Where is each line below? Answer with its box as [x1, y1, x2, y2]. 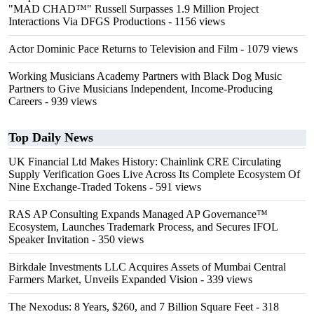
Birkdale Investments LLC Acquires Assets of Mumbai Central [8, 261, 286, 273]
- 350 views [89, 233, 144, 245]
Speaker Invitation [8, 233, 89, 245]
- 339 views [198, 273, 252, 285]
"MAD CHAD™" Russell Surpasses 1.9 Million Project [8, 3, 259, 15]
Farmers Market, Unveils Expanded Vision [8, 273, 198, 285]
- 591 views [146, 181, 201, 193]
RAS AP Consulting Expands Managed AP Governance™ [8, 208, 268, 220]
